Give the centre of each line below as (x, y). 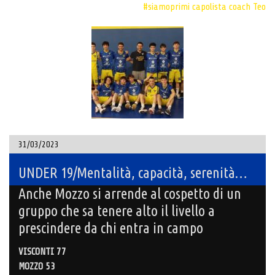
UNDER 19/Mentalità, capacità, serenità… (133, 172)
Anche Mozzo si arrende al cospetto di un (130, 193)
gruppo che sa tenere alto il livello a (117, 211)
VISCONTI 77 (42, 251)
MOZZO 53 (37, 266)
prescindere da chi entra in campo (111, 228)
